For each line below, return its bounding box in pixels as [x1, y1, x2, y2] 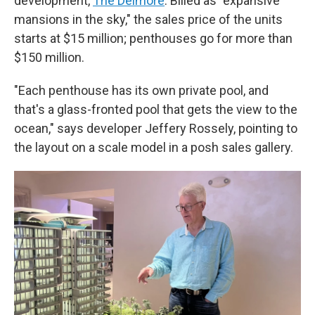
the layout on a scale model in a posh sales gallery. [14, 140, 293, 155]
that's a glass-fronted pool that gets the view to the [14, 102, 297, 117]
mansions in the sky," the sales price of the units [14, 12, 283, 27]
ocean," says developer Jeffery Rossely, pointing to [14, 121, 297, 136]
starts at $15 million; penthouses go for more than [14, 31, 292, 46]
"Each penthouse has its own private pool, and [14, 83, 269, 98]
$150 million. [14, 50, 84, 65]
